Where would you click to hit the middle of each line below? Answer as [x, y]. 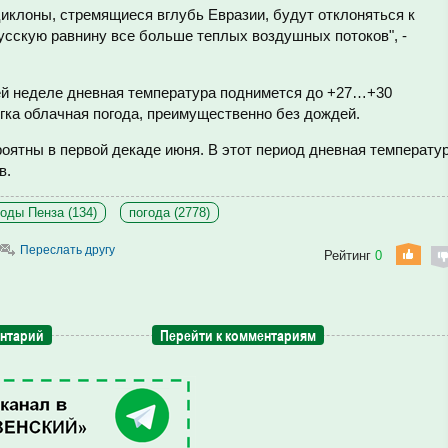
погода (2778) [169, 212]
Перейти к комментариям [238, 335]
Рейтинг [349, 255]
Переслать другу [67, 250]
